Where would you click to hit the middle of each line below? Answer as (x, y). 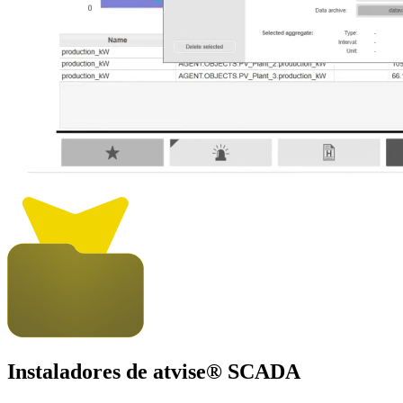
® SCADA (253, 371)
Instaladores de (80, 371)
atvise (179, 371)
